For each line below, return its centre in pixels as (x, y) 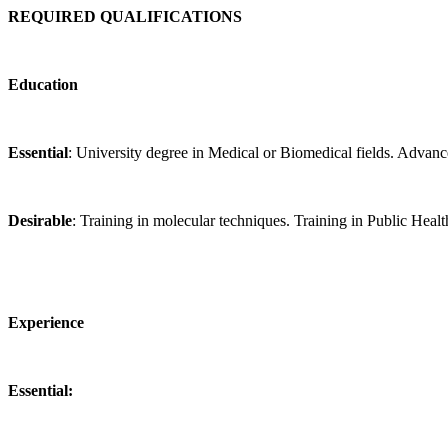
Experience (46, 323)
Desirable (40, 221)
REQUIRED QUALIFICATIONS (125, 17)
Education (43, 85)
